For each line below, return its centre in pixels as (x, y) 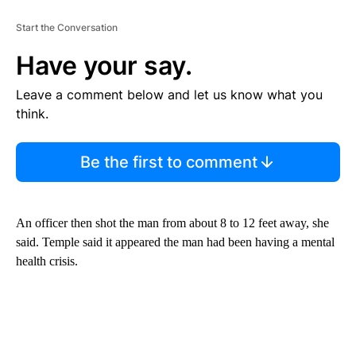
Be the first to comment (168, 163)
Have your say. (104, 66)
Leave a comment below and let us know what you (169, 95)
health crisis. (47, 261)
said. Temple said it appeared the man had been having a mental (175, 242)
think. (32, 114)
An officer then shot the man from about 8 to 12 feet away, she (172, 223)
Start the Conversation (67, 28)
